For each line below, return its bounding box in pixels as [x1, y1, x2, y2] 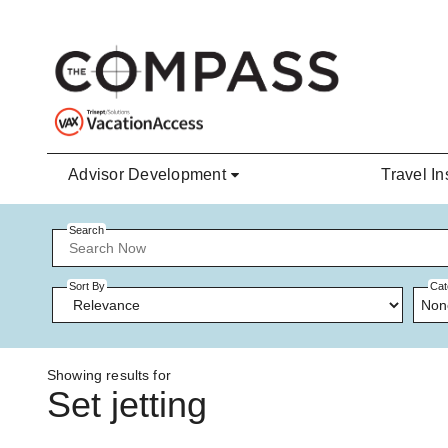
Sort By [69, 280, 105, 293]
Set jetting [47, 384, 207, 426]
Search [69, 224, 104, 236]
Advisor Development [68, 166, 226, 184]
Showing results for [47, 367, 171, 384]
